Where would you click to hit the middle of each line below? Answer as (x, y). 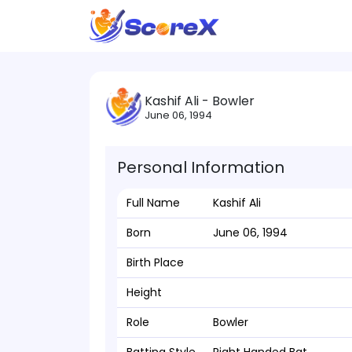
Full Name (153, 203)
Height (144, 292)
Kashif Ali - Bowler (200, 101)
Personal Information (201, 167)
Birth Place (155, 262)
